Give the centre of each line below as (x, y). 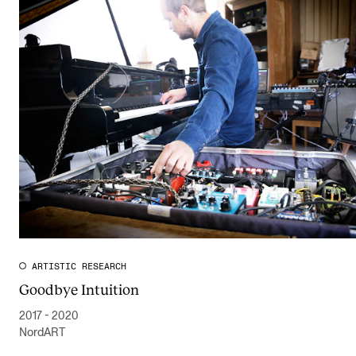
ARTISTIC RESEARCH (79, 267)
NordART (42, 333)
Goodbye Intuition (79, 290)
